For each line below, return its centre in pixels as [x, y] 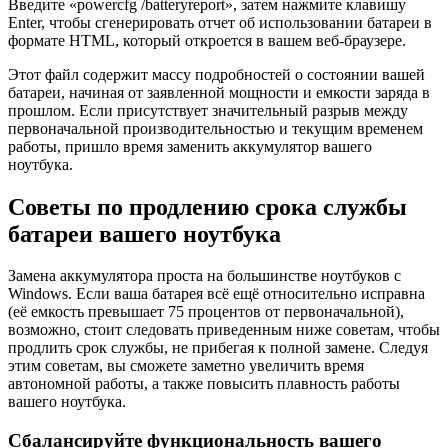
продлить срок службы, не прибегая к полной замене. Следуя [218, 348]
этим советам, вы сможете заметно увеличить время [186, 366]
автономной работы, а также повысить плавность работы [204, 384]
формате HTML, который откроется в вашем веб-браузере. [207, 40]
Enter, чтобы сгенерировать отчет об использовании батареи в [220, 22]
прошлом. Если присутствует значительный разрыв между [208, 110]
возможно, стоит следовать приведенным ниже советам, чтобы [224, 330]
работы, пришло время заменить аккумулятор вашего [190, 146]
